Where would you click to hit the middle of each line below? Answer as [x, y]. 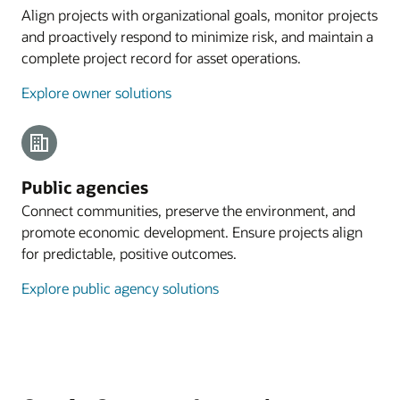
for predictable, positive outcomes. [129, 254]
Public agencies [85, 187]
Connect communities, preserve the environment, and [188, 211]
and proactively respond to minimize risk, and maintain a [197, 37]
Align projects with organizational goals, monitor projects [200, 15]
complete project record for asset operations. [161, 58]
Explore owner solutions [96, 93]
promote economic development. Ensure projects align [192, 232]
